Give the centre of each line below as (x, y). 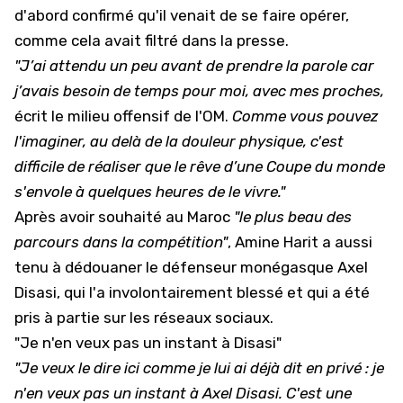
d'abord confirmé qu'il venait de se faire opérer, (182, 15)
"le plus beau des (293, 217)
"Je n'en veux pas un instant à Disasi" (148, 343)
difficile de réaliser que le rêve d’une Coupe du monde (200, 166)
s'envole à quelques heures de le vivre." (150, 192)
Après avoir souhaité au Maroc (124, 217)
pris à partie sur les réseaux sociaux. (144, 318)
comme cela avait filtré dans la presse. (152, 40)
